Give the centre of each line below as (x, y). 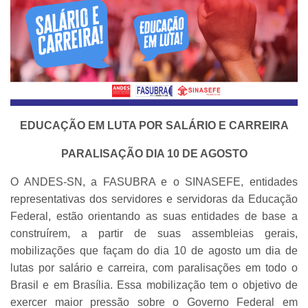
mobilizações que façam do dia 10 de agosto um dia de (154, 251)
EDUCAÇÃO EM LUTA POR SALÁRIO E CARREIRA (154, 126)
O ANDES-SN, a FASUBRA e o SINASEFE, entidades (154, 182)
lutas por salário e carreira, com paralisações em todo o (154, 268)
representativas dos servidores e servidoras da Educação (154, 199)
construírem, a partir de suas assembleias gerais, (154, 234)
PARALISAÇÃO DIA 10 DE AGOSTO (154, 154)
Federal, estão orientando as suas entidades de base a (154, 217)
